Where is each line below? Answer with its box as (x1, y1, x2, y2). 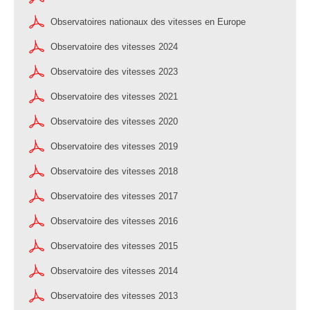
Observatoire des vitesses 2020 (51, 116, 178, 127)
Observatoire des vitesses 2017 (51, 190, 178, 201)
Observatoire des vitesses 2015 (51, 240, 178, 251)
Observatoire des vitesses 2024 (51, 41, 178, 52)
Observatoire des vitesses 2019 (51, 140, 178, 152)
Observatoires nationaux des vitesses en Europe (51, 16, 246, 27)
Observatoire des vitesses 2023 (51, 66, 178, 77)
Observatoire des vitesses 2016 (51, 215, 178, 226)
